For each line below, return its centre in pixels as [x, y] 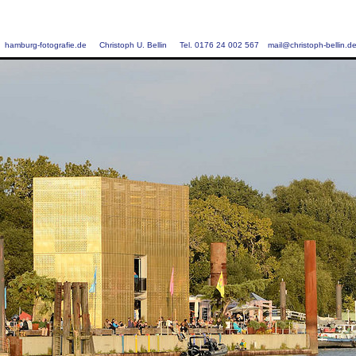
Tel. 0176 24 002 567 [220, 45]
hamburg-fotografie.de [45, 45]
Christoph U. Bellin [133, 45]
